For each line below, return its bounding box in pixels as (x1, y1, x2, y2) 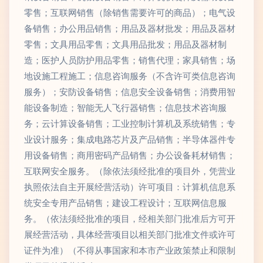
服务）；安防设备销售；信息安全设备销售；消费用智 (24, 86, 235, 97)
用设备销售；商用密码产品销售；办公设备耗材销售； (24, 150, 235, 161)
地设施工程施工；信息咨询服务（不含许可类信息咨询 (24, 70, 235, 82)
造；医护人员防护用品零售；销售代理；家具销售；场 (24, 55, 235, 66)
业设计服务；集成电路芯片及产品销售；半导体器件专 (24, 134, 235, 145)
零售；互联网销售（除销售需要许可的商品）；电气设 (24, 7, 235, 18)
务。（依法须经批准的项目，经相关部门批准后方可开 (24, 213, 235, 224)
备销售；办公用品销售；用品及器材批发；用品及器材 (24, 23, 235, 34)
